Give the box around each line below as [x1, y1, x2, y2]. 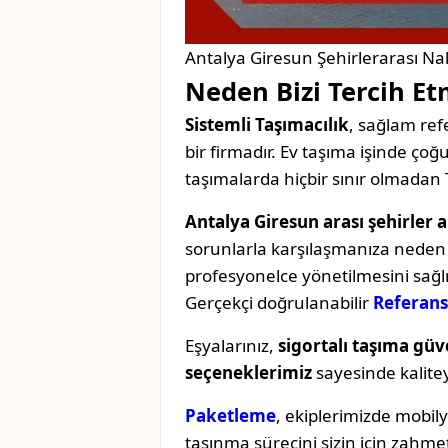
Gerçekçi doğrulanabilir [185, 291, 373, 315]
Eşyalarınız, [185, 334, 278, 358]
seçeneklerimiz [185, 361, 312, 385]
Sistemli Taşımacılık [185, 113, 349, 137]
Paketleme [185, 404, 276, 428]
